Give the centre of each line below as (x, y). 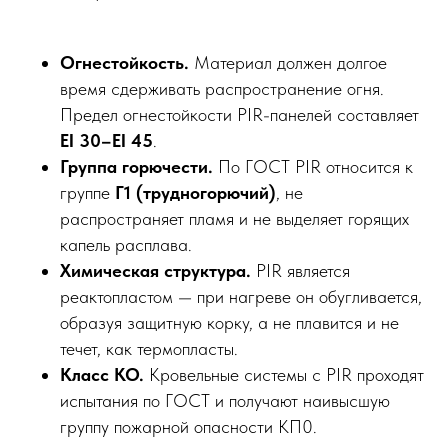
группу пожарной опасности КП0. (188, 426)
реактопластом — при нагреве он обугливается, (241, 296)
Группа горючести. (136, 166)
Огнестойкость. (124, 62)
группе (87, 192)
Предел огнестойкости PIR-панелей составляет (239, 114)
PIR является (300, 270)
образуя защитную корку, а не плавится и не (229, 322)
